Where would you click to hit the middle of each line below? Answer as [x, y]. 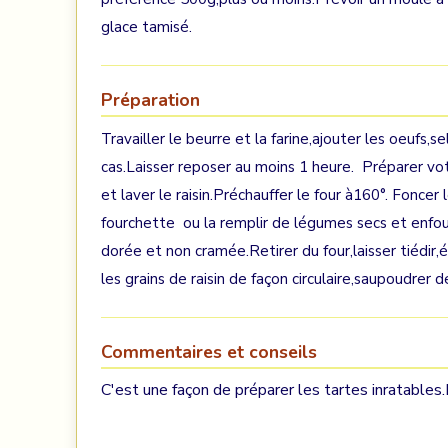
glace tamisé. [146, 27]
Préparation [150, 100]
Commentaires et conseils [209, 352]
